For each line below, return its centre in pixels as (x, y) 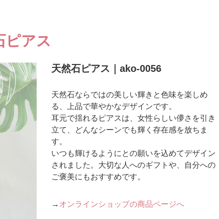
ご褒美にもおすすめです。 (99, 177)
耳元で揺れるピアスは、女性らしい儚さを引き (134, 118)
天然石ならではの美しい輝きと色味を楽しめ (130, 95)
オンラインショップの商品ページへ (122, 204)
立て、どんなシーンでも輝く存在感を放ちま (130, 130)
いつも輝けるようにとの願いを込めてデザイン (134, 153)
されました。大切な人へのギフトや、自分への (134, 165)
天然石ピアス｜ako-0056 (107, 68)
